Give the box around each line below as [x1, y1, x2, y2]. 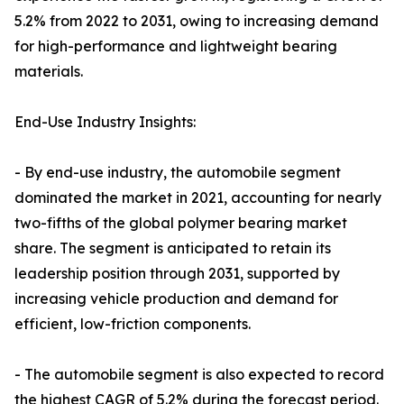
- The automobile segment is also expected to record [14, 365, 384, 384]
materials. [14, 62, 83, 81]
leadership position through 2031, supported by [14, 264, 340, 283]
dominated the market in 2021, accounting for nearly [14, 188, 381, 207]
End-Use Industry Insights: [14, 113, 196, 132]
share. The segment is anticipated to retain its [14, 239, 331, 258]
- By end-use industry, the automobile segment [14, 163, 341, 182]
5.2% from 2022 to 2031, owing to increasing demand [14, 12, 379, 31]
